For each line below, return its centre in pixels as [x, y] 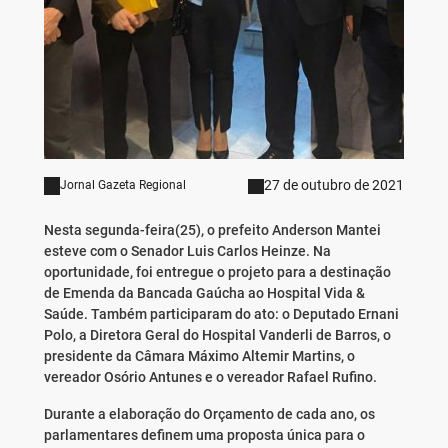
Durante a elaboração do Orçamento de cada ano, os [209, 414]
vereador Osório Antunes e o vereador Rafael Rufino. [210, 377]
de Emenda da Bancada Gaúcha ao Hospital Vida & [204, 293]
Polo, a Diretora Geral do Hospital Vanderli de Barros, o [217, 335]
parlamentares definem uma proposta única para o [204, 435]
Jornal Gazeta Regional [122, 185]
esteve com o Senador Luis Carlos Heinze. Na [187, 251]
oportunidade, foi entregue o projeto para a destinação [217, 272]
